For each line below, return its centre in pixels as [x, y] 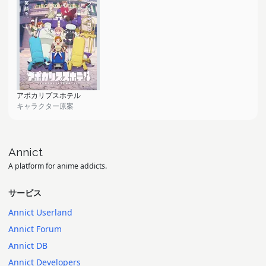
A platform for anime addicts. [58, 166]
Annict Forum [35, 229]
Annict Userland [40, 212]
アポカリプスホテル [49, 95]
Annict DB [28, 246]
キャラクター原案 [45, 106]
